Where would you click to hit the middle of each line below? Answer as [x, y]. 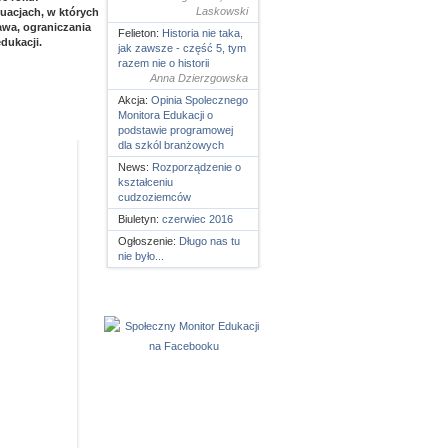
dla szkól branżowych [171, 145]
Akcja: [134, 100]
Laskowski [222, 11]
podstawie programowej [175, 130]
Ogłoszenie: [148, 241]
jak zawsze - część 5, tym [182, 48]
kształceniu [145, 182]
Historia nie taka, [202, 33]
